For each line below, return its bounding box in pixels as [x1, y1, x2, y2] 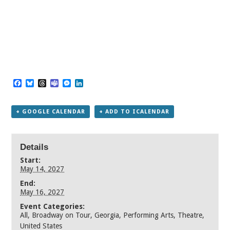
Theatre [178, 210, 203, 219]
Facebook [22, 78, 56, 88]
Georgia [94, 210, 120, 219]
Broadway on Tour [32, 210, 91, 219]
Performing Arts [123, 210, 174, 219]
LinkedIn [83, 78, 116, 88]
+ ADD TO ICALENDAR [99, 108, 170, 116]
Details [20, 142, 49, 152]
